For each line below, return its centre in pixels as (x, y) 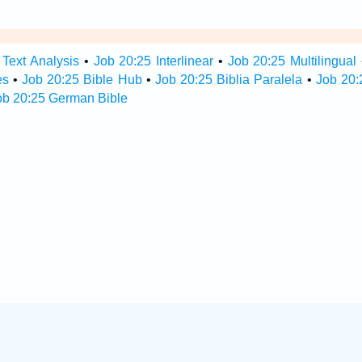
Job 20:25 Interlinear (153, 61)
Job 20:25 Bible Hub (82, 80)
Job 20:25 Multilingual (292, 61)
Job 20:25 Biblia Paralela (229, 80)
